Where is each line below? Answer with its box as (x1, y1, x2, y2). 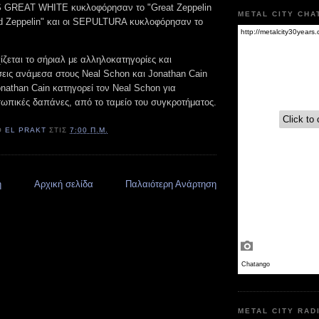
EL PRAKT (5, 126, 47, 135)
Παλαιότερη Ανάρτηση (125, 178, 216, 189)
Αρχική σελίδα (33, 178, 93, 189)
